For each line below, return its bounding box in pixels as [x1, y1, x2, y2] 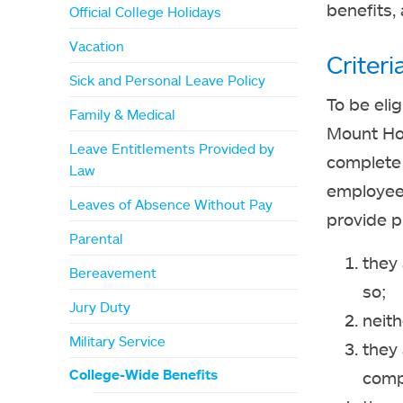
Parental [69, 229, 124, 246]
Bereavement [69, 264, 157, 281]
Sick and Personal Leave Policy [69, 71, 266, 88]
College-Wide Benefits [69, 366, 219, 383]
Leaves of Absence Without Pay [69, 195, 273, 212]
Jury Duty [69, 298, 131, 315]
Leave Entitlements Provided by [69, 139, 275, 157]
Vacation [69, 37, 125, 54]
